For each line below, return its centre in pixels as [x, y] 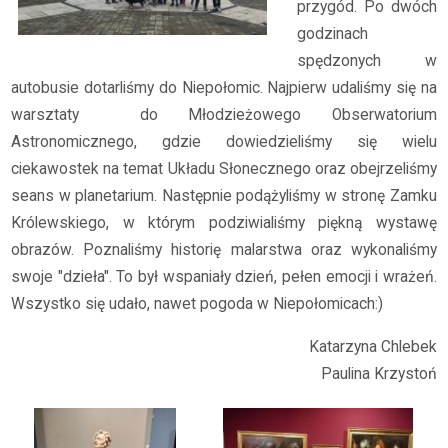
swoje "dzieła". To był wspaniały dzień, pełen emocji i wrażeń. [224, 277]
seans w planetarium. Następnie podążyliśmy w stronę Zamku [224, 196]
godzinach [333, 34]
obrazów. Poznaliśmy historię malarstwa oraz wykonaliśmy [224, 250]
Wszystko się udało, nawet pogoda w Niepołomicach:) [197, 304]
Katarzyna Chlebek [372, 346]
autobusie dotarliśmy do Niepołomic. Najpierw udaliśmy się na [224, 88]
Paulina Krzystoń [376, 373]
